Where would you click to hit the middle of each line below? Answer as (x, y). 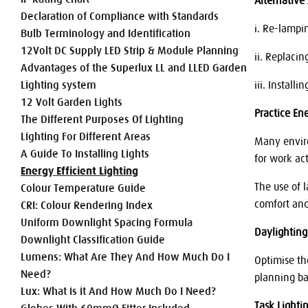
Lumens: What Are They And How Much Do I (125, 257)
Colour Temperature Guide (83, 188)
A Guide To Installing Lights (85, 154)
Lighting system (58, 85)
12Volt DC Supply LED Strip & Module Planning (130, 51)
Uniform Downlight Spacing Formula (107, 222)
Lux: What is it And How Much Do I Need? (118, 291)
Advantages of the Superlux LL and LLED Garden (134, 68)
